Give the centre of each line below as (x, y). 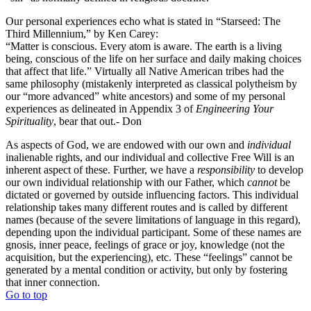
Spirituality (30, 121)
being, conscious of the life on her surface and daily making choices (153, 58)
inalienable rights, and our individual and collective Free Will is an (150, 157)
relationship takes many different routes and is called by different (146, 207)
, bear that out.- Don (98, 121)
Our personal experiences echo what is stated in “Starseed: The (143, 21)
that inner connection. (53, 282)
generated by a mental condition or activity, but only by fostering (146, 269)
